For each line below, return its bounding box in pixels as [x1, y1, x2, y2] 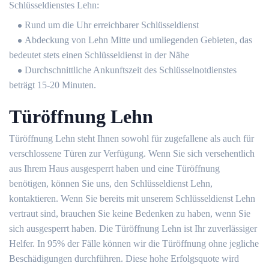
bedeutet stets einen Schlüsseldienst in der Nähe [9, 50, 189, 60]
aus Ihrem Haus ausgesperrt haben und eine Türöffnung [9, 163, 220, 174]
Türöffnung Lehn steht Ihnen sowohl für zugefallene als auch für [9, 133, 254, 144]
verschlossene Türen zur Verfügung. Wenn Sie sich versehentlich [9, 148, 255, 159]
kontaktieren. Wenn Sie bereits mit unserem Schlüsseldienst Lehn [9, 193, 255, 204]
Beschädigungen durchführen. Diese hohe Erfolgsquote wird [9, 253, 239, 264]
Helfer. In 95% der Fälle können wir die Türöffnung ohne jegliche [9, 238, 259, 249]
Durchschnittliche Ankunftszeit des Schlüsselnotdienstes [25, 65, 237, 75]
